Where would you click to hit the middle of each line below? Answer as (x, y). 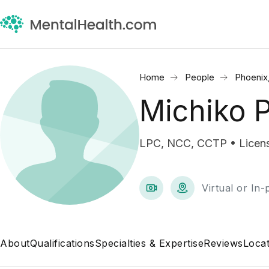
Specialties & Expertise (149, 243)
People (200, 77)
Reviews (223, 243)
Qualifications (62, 243)
